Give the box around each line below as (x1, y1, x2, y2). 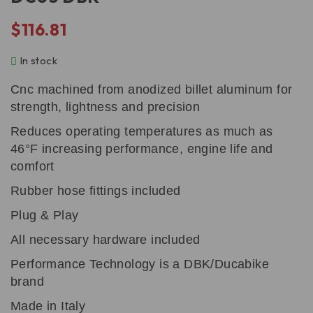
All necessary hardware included (10, 233, 201, 247)
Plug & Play (10, 208, 79, 222)
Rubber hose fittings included (10, 184, 181, 198)
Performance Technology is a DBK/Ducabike (10, 257, 269, 271)
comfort (10, 159, 54, 173)
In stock (19, 54, 58, 67)
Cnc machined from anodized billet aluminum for (10, 82, 293, 96)
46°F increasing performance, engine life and (10, 142, 273, 156)
